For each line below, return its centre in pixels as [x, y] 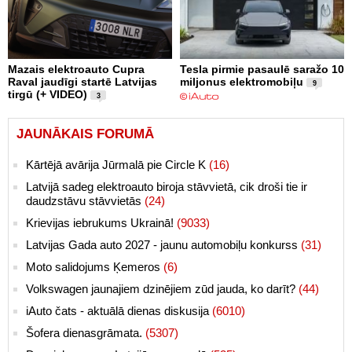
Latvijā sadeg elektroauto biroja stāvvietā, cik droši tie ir [167, 187]
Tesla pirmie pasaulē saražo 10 [262, 69]
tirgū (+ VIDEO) [48, 94]
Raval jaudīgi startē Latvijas [82, 82]
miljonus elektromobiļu [242, 82]
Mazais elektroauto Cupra [76, 69]
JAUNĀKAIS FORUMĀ [85, 134]
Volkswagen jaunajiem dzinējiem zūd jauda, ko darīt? [162, 289]
